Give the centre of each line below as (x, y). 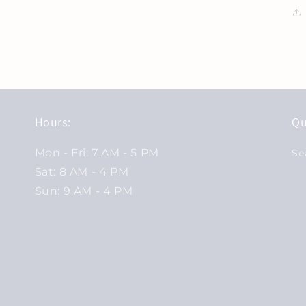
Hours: (53, 122)
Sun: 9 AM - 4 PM (84, 191)
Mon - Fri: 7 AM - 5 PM (97, 153)
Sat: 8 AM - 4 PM (82, 172)
